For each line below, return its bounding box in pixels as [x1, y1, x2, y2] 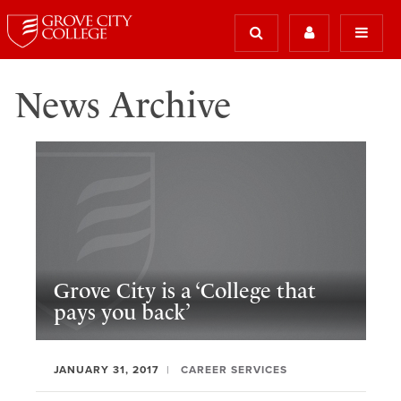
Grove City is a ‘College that [54, 278, 317, 304]
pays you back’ [54, 300, 192, 326]
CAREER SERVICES [181, 363, 288, 376]
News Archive [14, 84, 231, 126]
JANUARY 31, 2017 [53, 363, 160, 376]
